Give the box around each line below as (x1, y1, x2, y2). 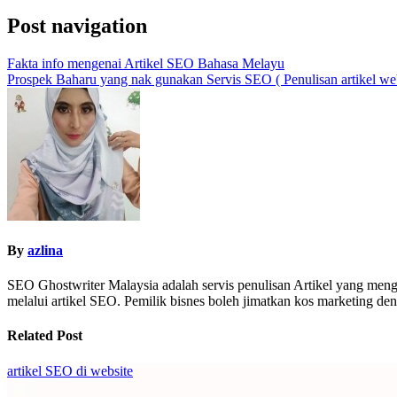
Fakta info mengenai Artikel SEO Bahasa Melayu (7, 55, 284, 71)
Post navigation (7, 13, 147, 37)
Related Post (7, 328, 82, 344)
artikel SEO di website (7, 362, 133, 378)
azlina (27, 242, 63, 258)
